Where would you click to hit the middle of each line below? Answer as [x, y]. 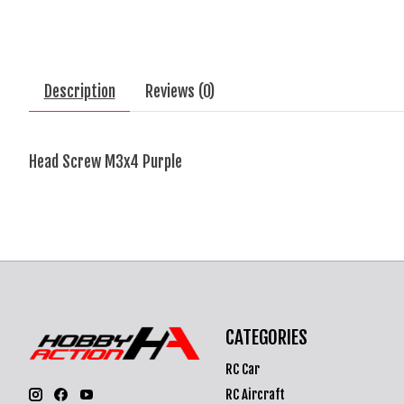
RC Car [242, 370]
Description [79, 92]
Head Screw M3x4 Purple [106, 162]
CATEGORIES [266, 337]
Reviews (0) [179, 92]
